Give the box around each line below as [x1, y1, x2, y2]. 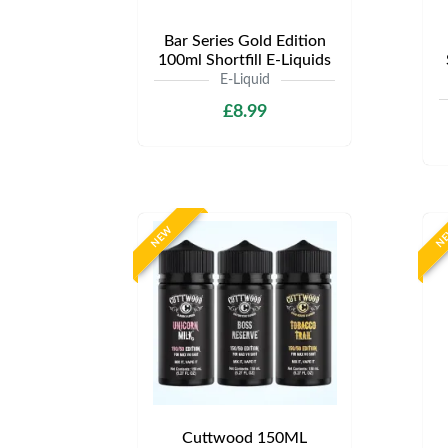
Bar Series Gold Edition [163, 33, 326, 49]
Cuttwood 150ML [182, 430, 307, 446]
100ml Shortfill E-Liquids [158, 52, 331, 68]
